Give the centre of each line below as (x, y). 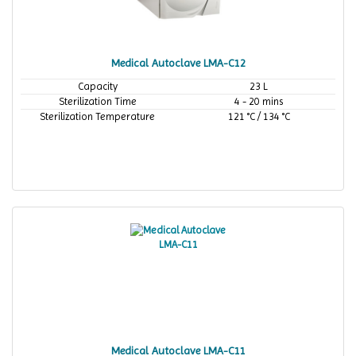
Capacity (97, 86)
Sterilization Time (97, 101)
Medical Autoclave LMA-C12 (178, 63)
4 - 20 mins (259, 101)
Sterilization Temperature (97, 116)
